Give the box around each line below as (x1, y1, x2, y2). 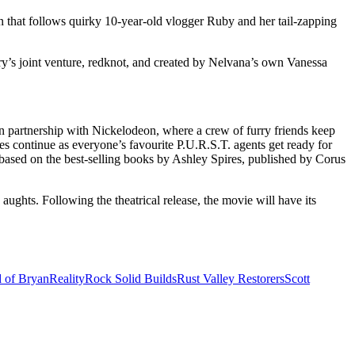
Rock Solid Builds (85, 272, 177, 286)
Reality (49, 272, 85, 286)
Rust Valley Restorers (177, 272, 284, 286)
